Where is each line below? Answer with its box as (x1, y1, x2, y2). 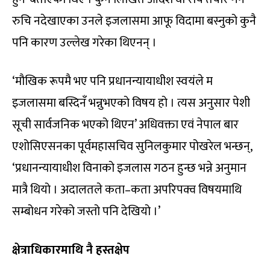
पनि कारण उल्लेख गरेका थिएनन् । (12, 32, 157, 53)
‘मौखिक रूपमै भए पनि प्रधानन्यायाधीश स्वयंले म (12, 71, 213, 92)
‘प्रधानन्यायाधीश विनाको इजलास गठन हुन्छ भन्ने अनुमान (12, 157, 246, 178)
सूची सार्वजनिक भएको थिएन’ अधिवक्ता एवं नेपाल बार (12, 114, 239, 135)
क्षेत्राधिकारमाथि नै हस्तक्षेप (12, 239, 130, 260)
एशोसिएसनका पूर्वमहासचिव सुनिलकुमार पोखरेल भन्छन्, (12, 136, 252, 157)
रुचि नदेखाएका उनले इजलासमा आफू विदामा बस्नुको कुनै (12, 10, 256, 31)
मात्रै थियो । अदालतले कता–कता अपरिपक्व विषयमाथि (12, 179, 242, 200)
